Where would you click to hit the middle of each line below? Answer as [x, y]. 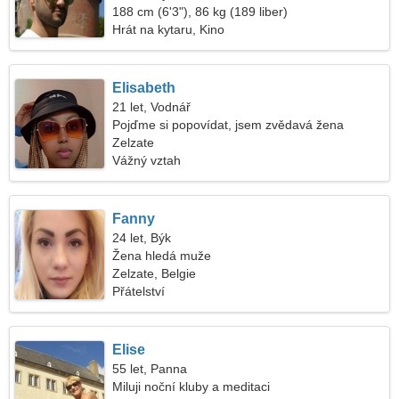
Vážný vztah [147, 160]
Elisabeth [144, 88]
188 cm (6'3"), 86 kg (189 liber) [200, 12]
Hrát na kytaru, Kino [169, 29]
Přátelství [139, 291]
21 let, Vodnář [152, 107]
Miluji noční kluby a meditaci [191, 387]
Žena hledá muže [162, 256]
